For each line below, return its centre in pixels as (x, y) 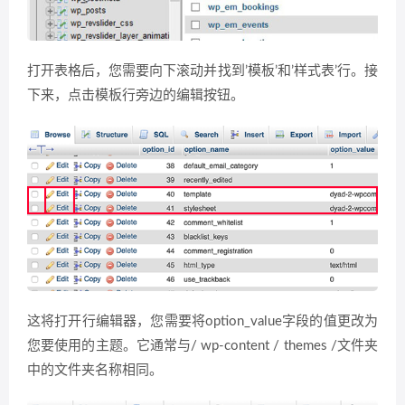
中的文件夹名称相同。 (95, 371)
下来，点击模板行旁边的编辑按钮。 (136, 96)
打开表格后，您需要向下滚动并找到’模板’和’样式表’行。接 (202, 71)
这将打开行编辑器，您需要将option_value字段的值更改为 (202, 322)
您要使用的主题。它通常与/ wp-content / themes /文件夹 (202, 346)
